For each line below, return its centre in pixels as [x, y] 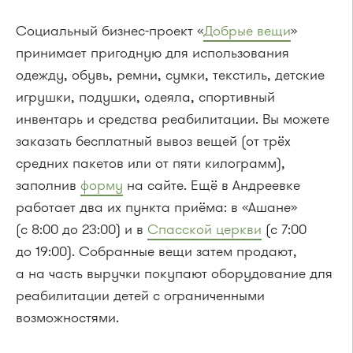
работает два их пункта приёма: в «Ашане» [156, 208]
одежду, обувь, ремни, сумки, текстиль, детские [170, 75]
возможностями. [67, 318]
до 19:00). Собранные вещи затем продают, [156, 252]
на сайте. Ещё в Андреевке [212, 186]
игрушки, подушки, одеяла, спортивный [145, 97]
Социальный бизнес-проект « [110, 31]
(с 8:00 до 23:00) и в [82, 230]
